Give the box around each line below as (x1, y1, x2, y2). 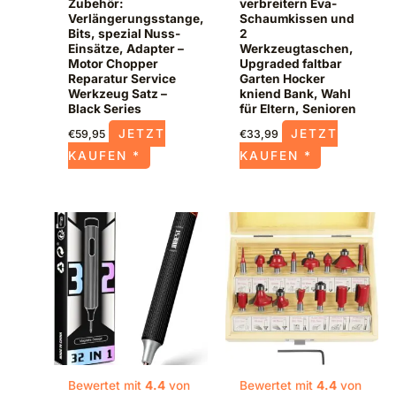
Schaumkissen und (239, 11, 354, 27)
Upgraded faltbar (239, 57, 342, 72)
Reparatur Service (68, 72, 177, 87)
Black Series (68, 102, 142, 117)
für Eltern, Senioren (239, 102, 356, 117)
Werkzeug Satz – (68, 87, 168, 102)
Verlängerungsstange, (68, 11, 205, 27)
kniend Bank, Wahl (239, 87, 351, 102)
